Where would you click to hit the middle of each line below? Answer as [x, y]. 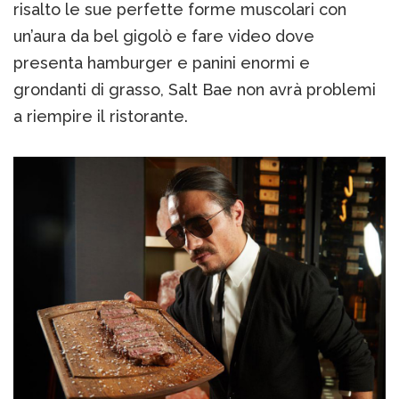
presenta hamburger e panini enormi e [162, 63]
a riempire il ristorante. [101, 117]
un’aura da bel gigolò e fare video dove [164, 37]
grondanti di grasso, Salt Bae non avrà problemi [195, 90]
